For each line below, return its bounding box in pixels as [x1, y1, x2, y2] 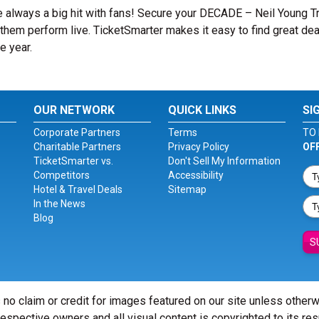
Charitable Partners [33, 141, 122, 152]
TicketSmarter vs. [33, 155, 114, 167]
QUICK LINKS [167, 103, 236, 117]
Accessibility [167, 169, 224, 181]
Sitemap [167, 184, 206, 195]
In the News [33, 198, 86, 209]
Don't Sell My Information [167, 155, 281, 167]
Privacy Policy [167, 141, 229, 152]
